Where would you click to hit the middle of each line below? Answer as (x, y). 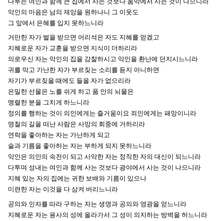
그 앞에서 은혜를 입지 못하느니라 (56, 23)
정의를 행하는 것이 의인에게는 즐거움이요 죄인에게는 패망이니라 (102, 113)
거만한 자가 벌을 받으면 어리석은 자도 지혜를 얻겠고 (84, 37)
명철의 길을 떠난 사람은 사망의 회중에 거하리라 (76, 124)
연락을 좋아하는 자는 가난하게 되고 (59, 135)
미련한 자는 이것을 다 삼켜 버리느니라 (63, 189)
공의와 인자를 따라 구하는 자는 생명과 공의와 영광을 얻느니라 (97, 204)
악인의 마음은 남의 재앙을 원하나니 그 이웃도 (73, 12)
